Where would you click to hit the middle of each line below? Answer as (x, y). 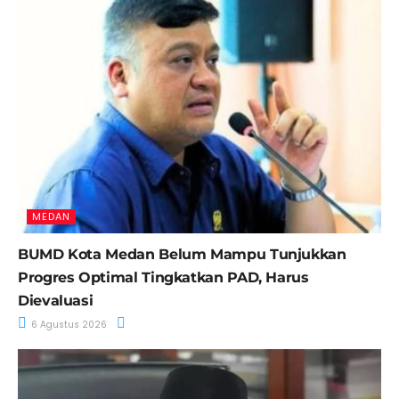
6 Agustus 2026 (68, 325)
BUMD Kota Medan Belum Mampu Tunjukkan (182, 255)
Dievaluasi (56, 301)
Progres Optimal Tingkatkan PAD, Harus (163, 278)
